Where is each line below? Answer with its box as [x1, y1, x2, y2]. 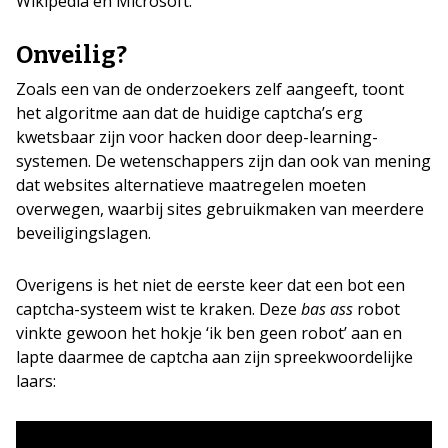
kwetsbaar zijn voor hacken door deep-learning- [16, 126, 378, 148]
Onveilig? [16, 41, 127, 69]
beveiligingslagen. [16, 222, 151, 244]
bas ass [301, 298, 353, 320]
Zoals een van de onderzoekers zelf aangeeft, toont [16, 78, 404, 100]
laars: [16, 370, 56, 392]
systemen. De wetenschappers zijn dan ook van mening [16, 150, 431, 172]
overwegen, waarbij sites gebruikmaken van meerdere [16, 198, 424, 220]
